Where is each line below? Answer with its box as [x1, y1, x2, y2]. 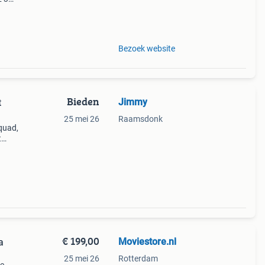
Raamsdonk [118, 114, 163, 124]
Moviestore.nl [118, 236, 176, 247]
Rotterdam [118, 254, 158, 263]
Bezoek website [118, 44, 175, 53]
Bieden [66, 93, 99, 109]
